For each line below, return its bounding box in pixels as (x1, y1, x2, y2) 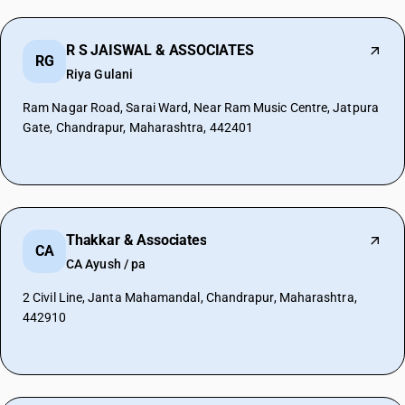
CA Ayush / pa (66, 257, 146, 271)
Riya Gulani (66, 67, 133, 81)
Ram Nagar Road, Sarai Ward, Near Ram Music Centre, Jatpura (23, 100, 379, 115)
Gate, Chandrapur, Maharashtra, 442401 (23, 120, 254, 135)
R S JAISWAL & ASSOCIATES (66, 42, 254, 59)
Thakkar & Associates (66, 231, 207, 249)
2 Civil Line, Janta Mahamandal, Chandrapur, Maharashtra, (23, 290, 357, 305)
